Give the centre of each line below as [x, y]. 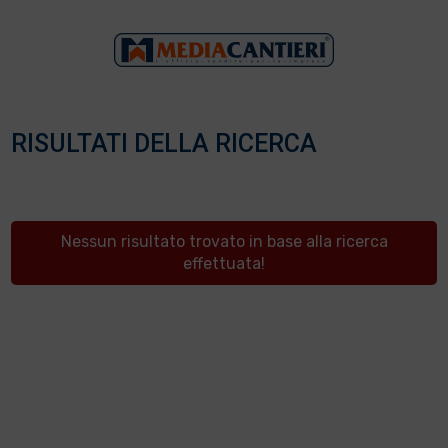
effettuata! [224, 263]
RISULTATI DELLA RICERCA [164, 143]
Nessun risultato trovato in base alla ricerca [224, 241]
